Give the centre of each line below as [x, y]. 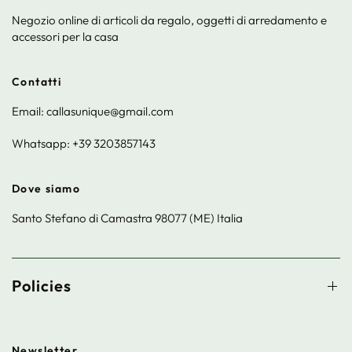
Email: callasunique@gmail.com [93, 111]
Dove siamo [46, 189]
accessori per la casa [66, 37]
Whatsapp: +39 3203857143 [84, 143]
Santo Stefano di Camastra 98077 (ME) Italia [128, 218]
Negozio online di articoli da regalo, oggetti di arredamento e [170, 20]
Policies [42, 286]
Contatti [37, 82]
